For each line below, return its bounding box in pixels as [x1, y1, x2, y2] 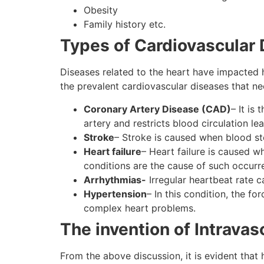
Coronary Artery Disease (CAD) [84, 103, 231, 115]
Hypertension [84, 187, 147, 200]
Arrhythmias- [84, 173, 146, 186]
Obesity [84, 4, 118, 16]
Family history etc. [84, 18, 166, 31]
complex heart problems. [84, 202, 196, 214]
